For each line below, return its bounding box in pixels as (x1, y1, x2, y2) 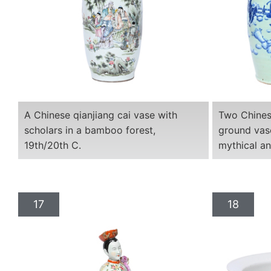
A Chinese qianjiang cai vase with (24, 109, 177, 122)
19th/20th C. (24, 139, 81, 152)
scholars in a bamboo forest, (24, 124, 155, 137)
